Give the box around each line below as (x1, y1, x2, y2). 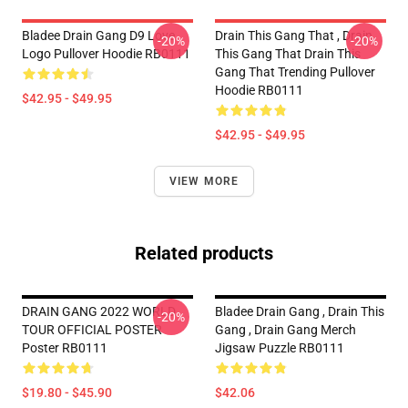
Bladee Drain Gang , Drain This (215, 304, 384, 319)
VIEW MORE (168, 175, 240, 188)
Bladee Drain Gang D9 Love (22, 28, 175, 43)
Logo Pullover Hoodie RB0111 (22, 46, 190, 61)
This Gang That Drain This (215, 46, 361, 61)
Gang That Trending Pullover (215, 65, 375, 79)
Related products (135, 242, 273, 264)
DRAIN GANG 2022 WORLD (22, 304, 176, 319)
